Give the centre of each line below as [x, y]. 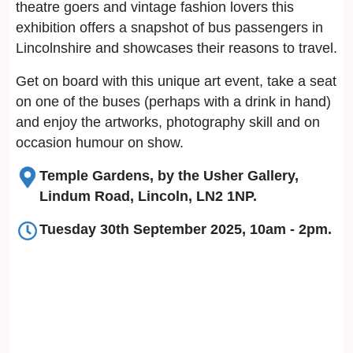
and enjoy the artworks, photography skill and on [168, 122]
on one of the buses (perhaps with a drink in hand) [173, 102]
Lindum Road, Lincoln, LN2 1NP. [148, 196]
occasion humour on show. [100, 143]
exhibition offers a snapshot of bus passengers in [169, 28]
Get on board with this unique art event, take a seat [176, 81]
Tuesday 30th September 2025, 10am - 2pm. [186, 229]
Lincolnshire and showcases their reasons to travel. [176, 48]
